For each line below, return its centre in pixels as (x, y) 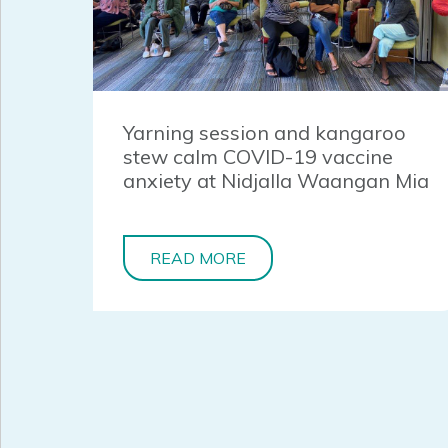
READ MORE (197, 258)
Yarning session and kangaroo (264, 133)
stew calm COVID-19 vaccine (257, 157)
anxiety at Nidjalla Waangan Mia (275, 181)
